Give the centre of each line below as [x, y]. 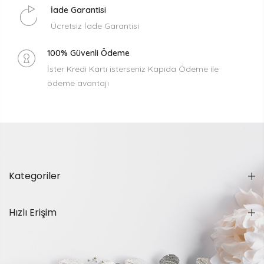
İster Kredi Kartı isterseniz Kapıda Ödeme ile [133, 69]
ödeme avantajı [78, 83]
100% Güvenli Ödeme [88, 53]
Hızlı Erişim [33, 212]
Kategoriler [35, 176]
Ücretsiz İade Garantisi [95, 26]
